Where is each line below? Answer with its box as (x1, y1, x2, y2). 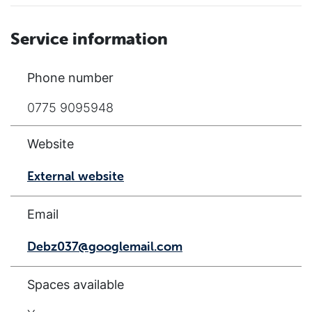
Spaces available (27, 276, 124, 292)
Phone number (27, 70, 114, 85)
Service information (10, 28, 168, 49)
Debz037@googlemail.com (27, 237, 182, 254)
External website (27, 167, 124, 184)
